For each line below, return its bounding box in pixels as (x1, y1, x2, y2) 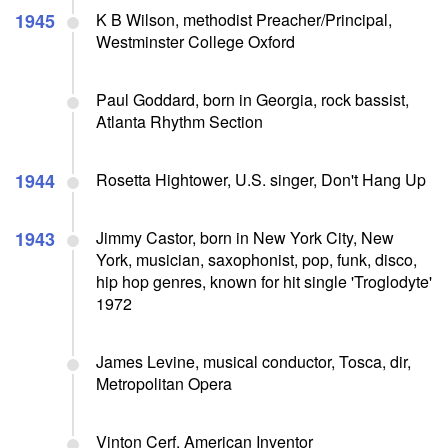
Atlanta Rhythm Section (96, 109, 263, 133)
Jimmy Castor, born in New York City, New (96, 225, 394, 249)
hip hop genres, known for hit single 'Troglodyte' (96, 269, 432, 293)
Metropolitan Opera (96, 371, 232, 395)
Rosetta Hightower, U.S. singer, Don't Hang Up (96, 167, 426, 191)
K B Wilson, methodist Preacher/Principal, (96, 7, 392, 31)
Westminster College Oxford (96, 29, 295, 53)
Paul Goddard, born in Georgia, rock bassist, (96, 87, 409, 111)
